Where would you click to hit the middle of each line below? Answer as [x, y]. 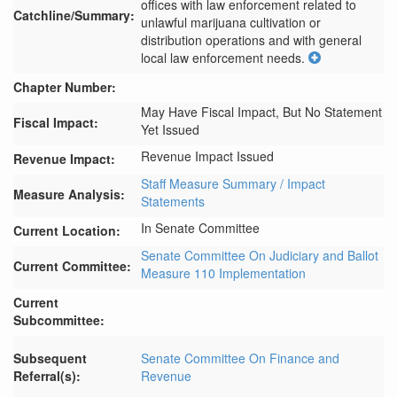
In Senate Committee [200, 228]
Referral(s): [47, 376]
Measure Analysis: [69, 194]
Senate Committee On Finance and [240, 358]
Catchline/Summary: [74, 15]
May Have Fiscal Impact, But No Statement [261, 112]
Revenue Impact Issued [207, 156]
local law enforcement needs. [223, 58]
